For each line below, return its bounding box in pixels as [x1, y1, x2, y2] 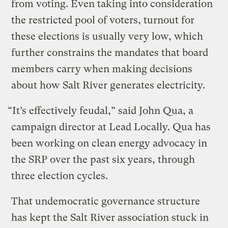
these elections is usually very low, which [11, 31, 204, 43]
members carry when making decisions [11, 63, 193, 75]
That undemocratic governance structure [11, 195, 201, 208]
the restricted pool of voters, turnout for [11, 14, 195, 26]
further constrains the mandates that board [11, 47, 209, 59]
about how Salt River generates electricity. [11, 79, 208, 92]
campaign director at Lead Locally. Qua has [11, 121, 211, 133]
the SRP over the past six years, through [11, 154, 195, 166]
